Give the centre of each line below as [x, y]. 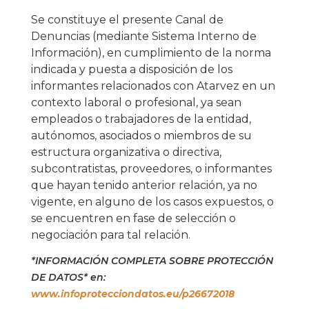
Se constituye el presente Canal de [127, 20]
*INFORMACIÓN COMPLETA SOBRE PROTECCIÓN [152, 261]
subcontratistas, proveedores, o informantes [151, 169]
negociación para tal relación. [110, 235]
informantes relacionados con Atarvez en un [153, 86]
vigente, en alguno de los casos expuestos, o [152, 202]
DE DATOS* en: [68, 278]
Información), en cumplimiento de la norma [151, 53]
